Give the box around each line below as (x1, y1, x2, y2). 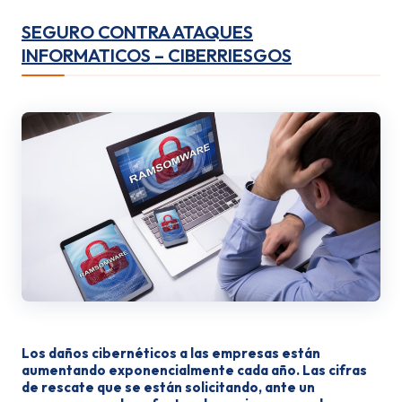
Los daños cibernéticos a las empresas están (22, 345, 320, 362)
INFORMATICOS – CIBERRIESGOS (22, 44, 292, 66)
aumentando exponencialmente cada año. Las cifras (22, 362, 367, 379)
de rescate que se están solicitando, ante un (22, 379, 315, 396)
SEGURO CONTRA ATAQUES (22, 21, 253, 43)
